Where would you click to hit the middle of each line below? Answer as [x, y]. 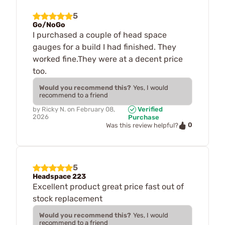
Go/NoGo [49, 25]
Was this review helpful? [142, 126]
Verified [150, 109]
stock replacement [68, 198]
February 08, [96, 109]
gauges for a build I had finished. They [104, 47]
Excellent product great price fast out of [108, 186]
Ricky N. [54, 109]
